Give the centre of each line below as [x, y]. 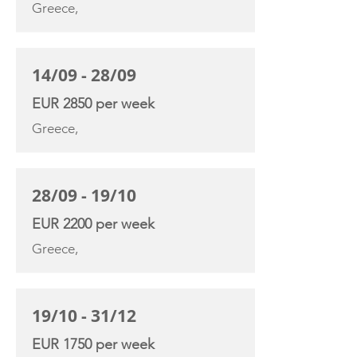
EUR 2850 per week [93, 104]
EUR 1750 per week [93, 344]
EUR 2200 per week [93, 224]
